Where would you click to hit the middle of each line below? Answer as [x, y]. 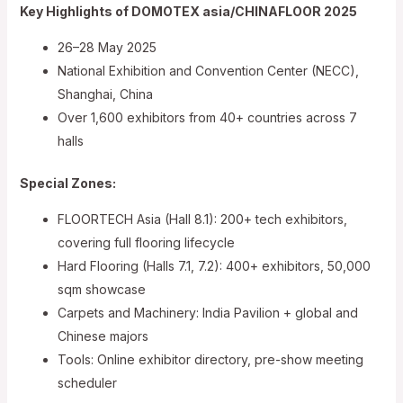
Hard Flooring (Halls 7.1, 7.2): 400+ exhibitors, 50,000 [214, 266]
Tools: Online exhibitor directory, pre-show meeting [210, 360]
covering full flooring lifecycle [146, 243]
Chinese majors [103, 336]
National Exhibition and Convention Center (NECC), [208, 71]
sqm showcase [101, 290]
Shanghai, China [105, 94]
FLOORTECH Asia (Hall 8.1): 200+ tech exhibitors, [202, 219]
